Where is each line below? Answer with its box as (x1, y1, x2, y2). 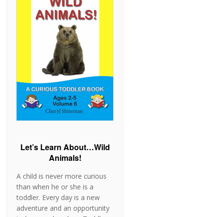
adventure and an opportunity (16, 203, 110, 213)
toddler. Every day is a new (16, 193, 100, 202)
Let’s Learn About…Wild (20, 141, 110, 153)
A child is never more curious (16, 171, 107, 181)
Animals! (48, 152, 81, 164)
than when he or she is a (16, 182, 94, 192)
